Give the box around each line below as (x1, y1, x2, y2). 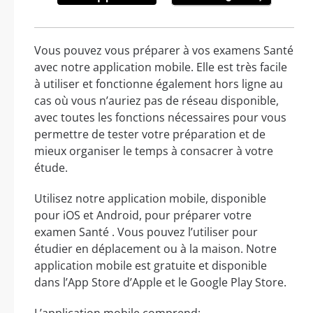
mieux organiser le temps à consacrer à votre (34, 143, 273, 159)
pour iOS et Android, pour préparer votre (34, 207, 252, 223)
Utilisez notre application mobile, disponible (34, 190, 266, 206)
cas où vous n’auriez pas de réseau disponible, (34, 92, 279, 108)
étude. (34, 159, 68, 175)
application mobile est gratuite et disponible (34, 257, 267, 273)
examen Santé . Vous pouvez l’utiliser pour (34, 224, 258, 240)
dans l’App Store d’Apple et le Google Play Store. (34, 274, 286, 290)
